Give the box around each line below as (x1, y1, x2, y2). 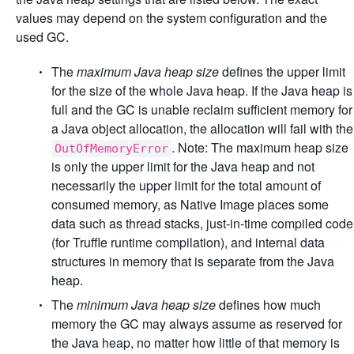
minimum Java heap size (77, 296, 216, 314)
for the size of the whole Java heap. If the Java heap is (51, 81, 352, 100)
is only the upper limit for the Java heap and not (51, 157, 314, 175)
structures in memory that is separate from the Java (51, 252, 334, 270)
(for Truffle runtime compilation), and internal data (51, 233, 325, 251)
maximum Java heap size (77, 62, 219, 81)
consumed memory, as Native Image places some (51, 195, 329, 213)
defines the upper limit (219, 62, 345, 81)
